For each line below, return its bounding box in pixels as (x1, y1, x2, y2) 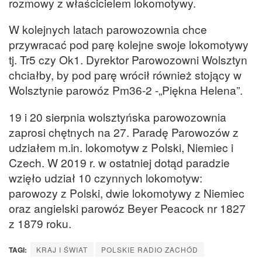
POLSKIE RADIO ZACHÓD (101, 244, 198, 254)
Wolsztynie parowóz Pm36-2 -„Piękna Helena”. (9, 82, 243, 98)
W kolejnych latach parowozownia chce (9, 21, 207, 37)
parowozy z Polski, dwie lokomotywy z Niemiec (9, 184, 244, 201)
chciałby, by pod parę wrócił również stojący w (9, 67, 242, 83)
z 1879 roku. (9, 215, 74, 231)
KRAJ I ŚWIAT (36, 244, 88, 254)
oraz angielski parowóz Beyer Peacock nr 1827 (9, 199, 246, 216)
